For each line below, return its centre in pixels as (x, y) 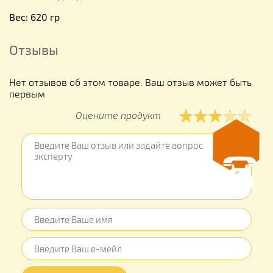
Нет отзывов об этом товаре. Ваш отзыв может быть (130, 82)
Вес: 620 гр (34, 16)
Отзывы (34, 49)
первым (27, 93)
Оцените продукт (118, 115)
